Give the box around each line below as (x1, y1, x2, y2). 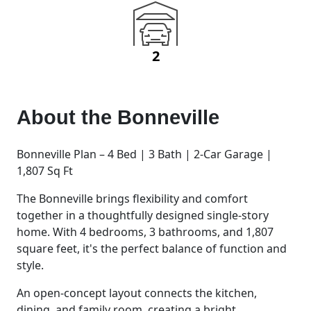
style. (17, 257, 44, 273)
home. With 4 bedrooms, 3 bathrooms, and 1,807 (17, 224, 274, 239)
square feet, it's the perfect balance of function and (17, 240, 287, 256)
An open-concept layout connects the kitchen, (17, 285, 257, 301)
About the (17, 106, 117, 128)
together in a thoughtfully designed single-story (17, 207, 269, 223)
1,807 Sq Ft (17, 162, 73, 178)
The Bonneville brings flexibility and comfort (17, 190, 248, 206)
